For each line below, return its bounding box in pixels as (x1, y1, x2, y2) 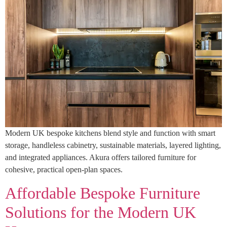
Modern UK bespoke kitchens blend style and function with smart (5, 129, 215, 138)
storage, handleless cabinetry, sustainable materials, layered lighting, (5, 141, 221, 150)
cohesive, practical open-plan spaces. (5, 165, 123, 174)
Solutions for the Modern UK (5, 203, 196, 221)
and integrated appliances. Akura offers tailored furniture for (5, 153, 196, 162)
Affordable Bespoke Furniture (5, 183, 200, 202)
